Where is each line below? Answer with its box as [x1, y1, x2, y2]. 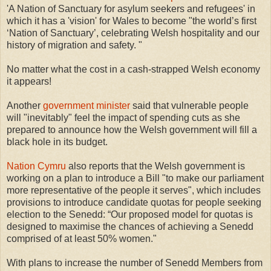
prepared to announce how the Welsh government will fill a [7, 124, 257, 135]
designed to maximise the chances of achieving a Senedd [7, 221, 253, 232]
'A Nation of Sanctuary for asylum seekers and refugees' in [7, 3, 255, 14]
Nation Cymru [7, 160, 66, 171]
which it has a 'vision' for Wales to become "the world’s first [7, 15, 256, 26]
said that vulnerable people [130, 100, 249, 111]
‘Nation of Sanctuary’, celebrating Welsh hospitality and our [7, 27, 260, 38]
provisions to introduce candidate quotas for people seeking [7, 197, 261, 207]
